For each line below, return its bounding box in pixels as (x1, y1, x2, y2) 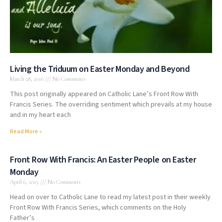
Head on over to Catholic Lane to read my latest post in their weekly (10, 192, 211, 202)
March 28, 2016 (10, 75, 45, 82)
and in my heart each (10, 110, 71, 120)
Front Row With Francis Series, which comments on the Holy (10, 203, 186, 213)
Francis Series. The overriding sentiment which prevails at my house (10, 100, 212, 110)
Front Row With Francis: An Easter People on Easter (10, 154, 196, 166)
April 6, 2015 (10, 178, 40, 185)
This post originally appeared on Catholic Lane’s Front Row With (10, 89, 198, 99)
